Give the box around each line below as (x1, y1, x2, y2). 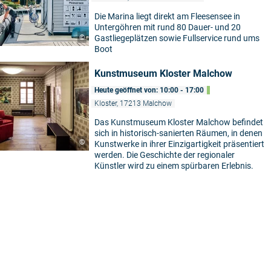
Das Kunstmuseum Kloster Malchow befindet (94, 117, 263, 128)
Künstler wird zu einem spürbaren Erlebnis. (94, 161, 253, 171)
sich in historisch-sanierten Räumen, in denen (94, 128, 263, 139)
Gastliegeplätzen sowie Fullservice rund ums (94, 33, 260, 44)
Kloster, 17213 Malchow (94, 99, 172, 108)
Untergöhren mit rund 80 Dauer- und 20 (94, 22, 241, 33)
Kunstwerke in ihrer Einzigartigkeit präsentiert (94, 139, 264, 149)
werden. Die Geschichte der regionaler (94, 150, 235, 160)
